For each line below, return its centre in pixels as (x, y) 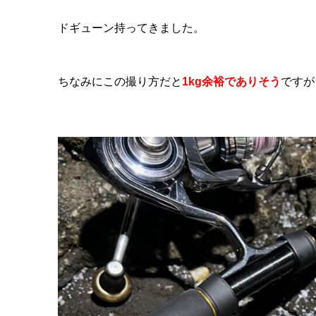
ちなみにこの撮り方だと (120, 82)
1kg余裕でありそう (231, 82)
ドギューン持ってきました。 (131, 28)
